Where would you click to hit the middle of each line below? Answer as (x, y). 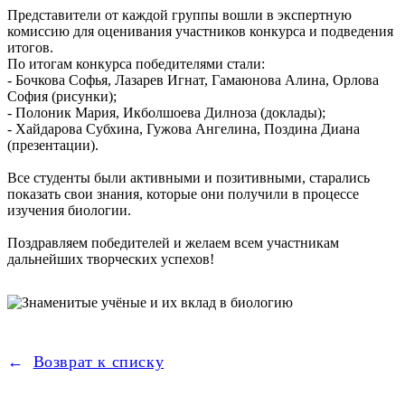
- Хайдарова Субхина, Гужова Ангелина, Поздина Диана (184, 129)
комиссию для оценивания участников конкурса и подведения (200, 32)
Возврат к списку (99, 362)
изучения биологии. (69, 211)
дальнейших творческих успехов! (111, 259)
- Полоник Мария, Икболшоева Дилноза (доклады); (166, 113)
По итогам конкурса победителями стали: (136, 64)
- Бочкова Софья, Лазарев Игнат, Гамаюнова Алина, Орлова (193, 80)
